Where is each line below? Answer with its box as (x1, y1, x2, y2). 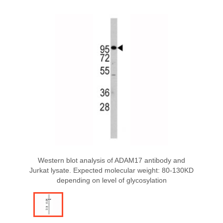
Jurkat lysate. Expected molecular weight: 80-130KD (29, 166, 194, 174)
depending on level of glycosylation (56, 176, 167, 184)
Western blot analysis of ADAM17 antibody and (38, 156, 185, 164)
